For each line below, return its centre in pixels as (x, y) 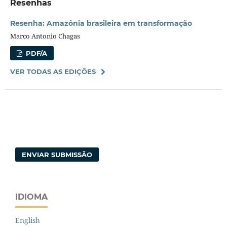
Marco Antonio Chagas (45, 36)
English (28, 220)
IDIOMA (31, 197)
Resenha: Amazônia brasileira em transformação (101, 24)
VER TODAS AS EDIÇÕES (53, 72)
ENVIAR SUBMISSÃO (57, 155)
